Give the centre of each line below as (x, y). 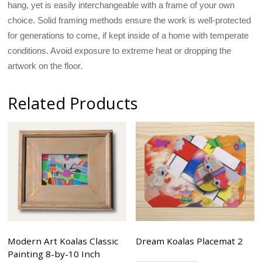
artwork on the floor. (45, 65)
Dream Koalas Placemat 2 (189, 241)
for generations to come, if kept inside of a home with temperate (128, 35)
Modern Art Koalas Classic (63, 241)
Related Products (73, 103)
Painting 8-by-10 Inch (54, 254)
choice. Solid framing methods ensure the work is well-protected (130, 20)
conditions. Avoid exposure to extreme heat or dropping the (120, 50)
